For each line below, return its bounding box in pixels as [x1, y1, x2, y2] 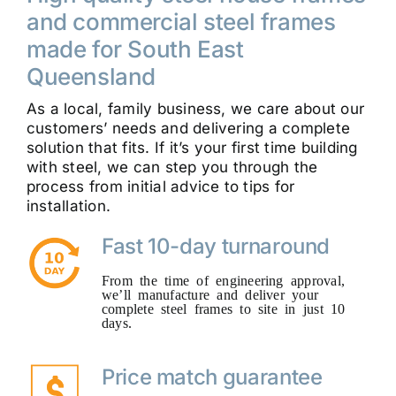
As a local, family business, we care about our [26, 99, 365, 118]
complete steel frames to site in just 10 [101, 300, 346, 315]
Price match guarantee [101, 363, 323, 390]
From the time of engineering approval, [101, 271, 346, 286]
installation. [26, 196, 111, 215]
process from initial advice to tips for [26, 177, 295, 195]
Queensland [26, 62, 156, 90]
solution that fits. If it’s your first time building [26, 138, 358, 156]
